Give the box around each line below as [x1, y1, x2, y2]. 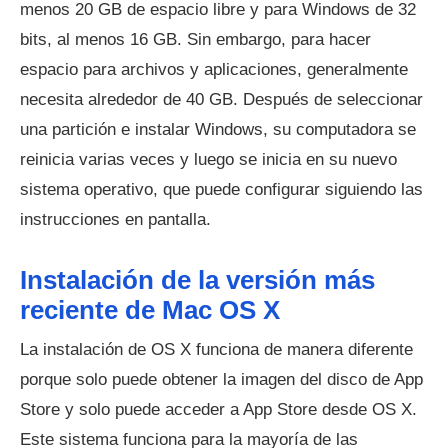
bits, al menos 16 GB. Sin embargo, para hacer [20, 30, 371, 50]
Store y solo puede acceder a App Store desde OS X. [20, 400, 417, 420]
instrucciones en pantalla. [20, 210, 211, 230]
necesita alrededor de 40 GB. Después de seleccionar [20, 90, 423, 110]
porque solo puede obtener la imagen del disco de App [20, 370, 423, 390]
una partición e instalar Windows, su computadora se [20, 120, 416, 140]
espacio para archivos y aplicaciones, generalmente [20, 60, 408, 80]
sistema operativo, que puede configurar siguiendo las [20, 180, 423, 200]
